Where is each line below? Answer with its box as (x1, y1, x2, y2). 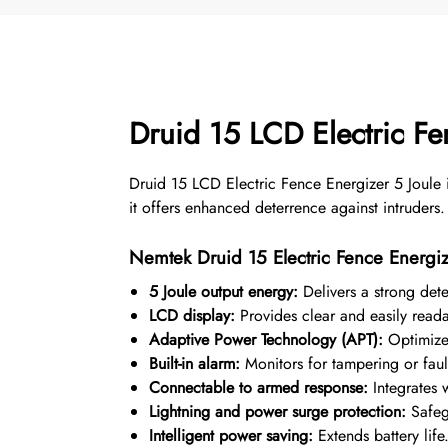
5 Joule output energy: (148, 279, 298, 303)
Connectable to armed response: (148, 375, 368, 399)
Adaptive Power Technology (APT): (148, 327, 383, 351)
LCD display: (148, 303, 235, 327)
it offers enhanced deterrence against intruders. (128, 195, 445, 219)
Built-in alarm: (148, 351, 240, 375)
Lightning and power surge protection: (148, 399, 406, 423)
